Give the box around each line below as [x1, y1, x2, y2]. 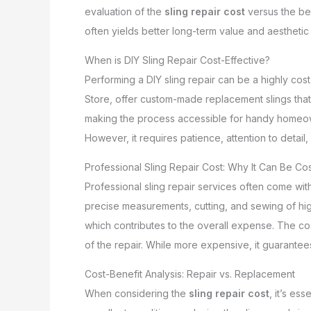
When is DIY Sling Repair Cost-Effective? [85, 54, 270, 67]
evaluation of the [85, 6, 165, 18]
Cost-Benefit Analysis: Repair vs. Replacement [85, 268, 295, 280]
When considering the [85, 287, 189, 300]
